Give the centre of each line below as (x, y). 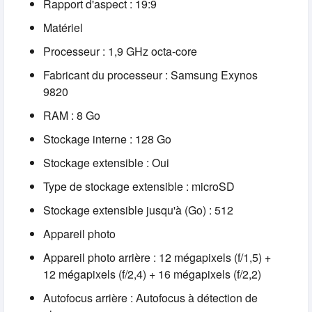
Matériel (63, 28)
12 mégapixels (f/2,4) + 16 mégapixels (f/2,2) (152, 274)
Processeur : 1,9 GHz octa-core (120, 52)
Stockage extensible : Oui (106, 163)
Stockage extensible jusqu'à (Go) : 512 (138, 210)
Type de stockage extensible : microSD (139, 187)
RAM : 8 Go (72, 116)
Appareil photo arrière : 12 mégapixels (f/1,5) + (157, 258)
